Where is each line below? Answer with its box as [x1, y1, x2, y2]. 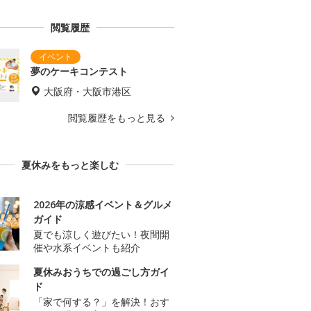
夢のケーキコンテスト [31, 65, 128, 78]
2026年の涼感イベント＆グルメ [33, 198, 172, 212]
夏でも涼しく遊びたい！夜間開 [33, 228, 169, 242]
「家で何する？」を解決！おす [33, 295, 169, 309]
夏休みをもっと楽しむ [22, 158, 119, 172]
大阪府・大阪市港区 [44, 85, 131, 99]
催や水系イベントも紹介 [33, 241, 140, 255]
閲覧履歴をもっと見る [68, 111, 168, 125]
